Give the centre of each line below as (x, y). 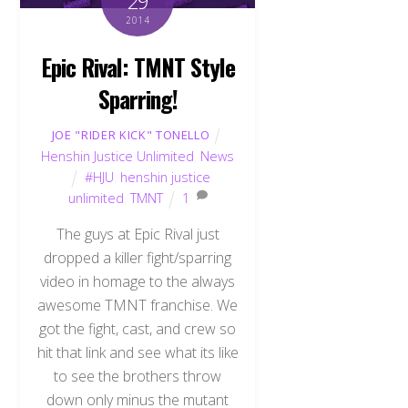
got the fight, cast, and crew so (138, 328)
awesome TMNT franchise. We (138, 305)
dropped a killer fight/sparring (138, 257)
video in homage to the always (138, 281)
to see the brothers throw (138, 376)
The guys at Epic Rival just (138, 234)
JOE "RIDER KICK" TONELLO (131, 135)
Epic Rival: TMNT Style (138, 67)
